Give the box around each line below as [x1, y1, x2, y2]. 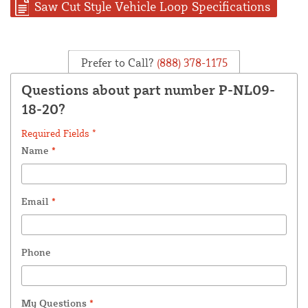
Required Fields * [21, 127, 96, 140]
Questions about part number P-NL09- [21, 81, 275, 99]
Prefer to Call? [80, 55, 154, 69]
